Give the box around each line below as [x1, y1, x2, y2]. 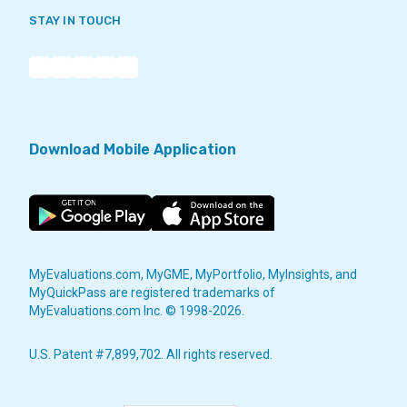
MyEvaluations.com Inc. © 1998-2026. [29, 303, 244, 319]
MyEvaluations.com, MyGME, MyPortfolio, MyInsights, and [29, 267, 357, 283]
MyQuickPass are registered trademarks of [29, 285, 275, 301]
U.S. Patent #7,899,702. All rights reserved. [29, 347, 273, 362]
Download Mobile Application [29, 140, 236, 158]
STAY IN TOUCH [29, 14, 122, 28]
